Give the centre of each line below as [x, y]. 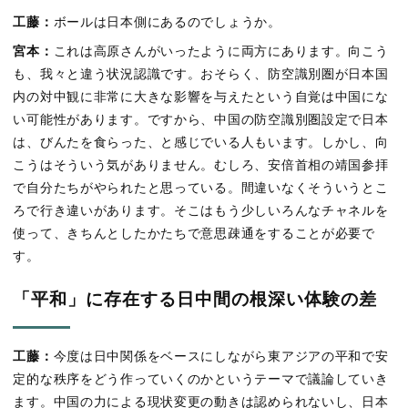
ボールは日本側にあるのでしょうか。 [167, 22]
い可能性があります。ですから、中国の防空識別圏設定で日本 [201, 120]
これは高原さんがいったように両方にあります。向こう [221, 52]
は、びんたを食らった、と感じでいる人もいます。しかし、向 [201, 143]
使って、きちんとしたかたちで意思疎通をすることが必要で [194, 234]
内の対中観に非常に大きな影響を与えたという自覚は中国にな [201, 97]
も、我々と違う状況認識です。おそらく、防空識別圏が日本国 [201, 75]
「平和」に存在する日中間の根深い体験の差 [195, 300]
